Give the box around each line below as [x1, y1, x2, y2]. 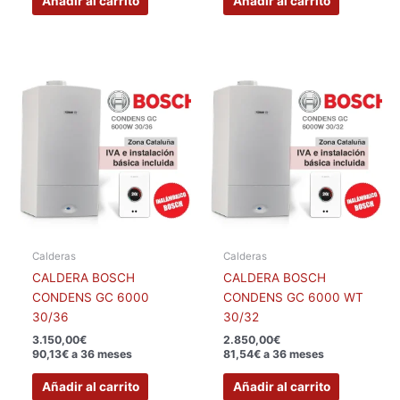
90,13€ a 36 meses [32, 347, 133, 362]
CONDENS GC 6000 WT [223, 290, 364, 305]
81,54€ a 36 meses [223, 347, 325, 362]
